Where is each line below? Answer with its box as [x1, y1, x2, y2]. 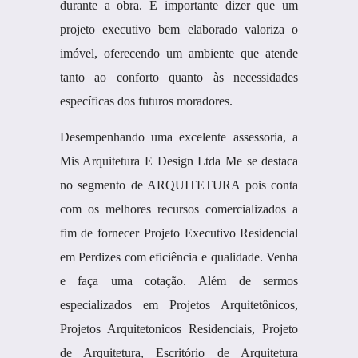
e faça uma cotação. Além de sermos [59, 274, 299, 288]
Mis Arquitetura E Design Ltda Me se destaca [59, 154, 299, 168]
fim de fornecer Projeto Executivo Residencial [59, 226, 299, 240]
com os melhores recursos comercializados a [59, 202, 299, 216]
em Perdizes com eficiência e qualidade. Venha [59, 250, 299, 264]
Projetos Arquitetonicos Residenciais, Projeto [59, 322, 299, 336]
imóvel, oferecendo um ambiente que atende [59, 46, 299, 60]
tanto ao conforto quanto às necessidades [59, 70, 299, 84]
